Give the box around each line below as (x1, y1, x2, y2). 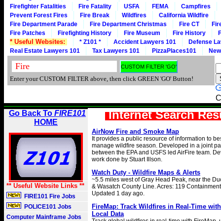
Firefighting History (58, 30, 111, 37)
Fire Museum (124, 30, 160, 37)
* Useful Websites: (10, 38, 67, 45)
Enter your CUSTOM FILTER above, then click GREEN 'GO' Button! (10, 75, 193, 82)
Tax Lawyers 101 (92, 47, 140, 54)
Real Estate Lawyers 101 (10, 47, 80, 54)
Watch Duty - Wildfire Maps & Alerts (92, 169, 200, 176)
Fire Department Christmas (90, 21, 167, 28)
